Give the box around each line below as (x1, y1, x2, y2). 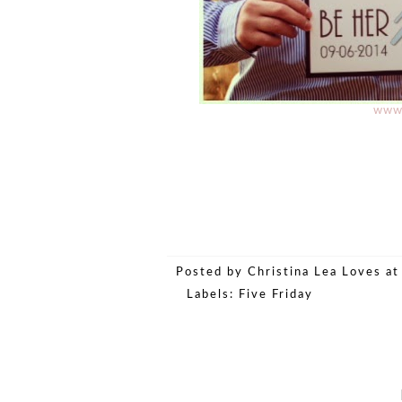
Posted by (176, 267, 248, 279)
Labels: (187, 289, 239, 301)
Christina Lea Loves (248, 267, 381, 279)
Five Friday (239, 289, 313, 301)
